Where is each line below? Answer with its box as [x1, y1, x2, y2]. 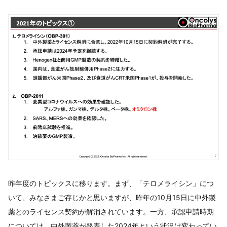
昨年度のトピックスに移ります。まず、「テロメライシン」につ [8, 179, 214, 188]
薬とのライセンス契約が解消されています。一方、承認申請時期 [8, 207, 214, 216]
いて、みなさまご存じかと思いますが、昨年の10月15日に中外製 [8, 193, 216, 202]
